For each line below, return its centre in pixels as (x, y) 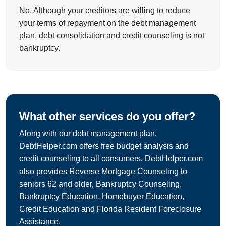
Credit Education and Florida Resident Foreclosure (110, 209)
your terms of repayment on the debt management (107, 23)
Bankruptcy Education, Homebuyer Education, (102, 197)
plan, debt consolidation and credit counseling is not (112, 36)
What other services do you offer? (107, 117)
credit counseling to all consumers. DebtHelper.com (111, 159)
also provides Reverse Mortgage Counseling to (103, 172)
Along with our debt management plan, (88, 134)
